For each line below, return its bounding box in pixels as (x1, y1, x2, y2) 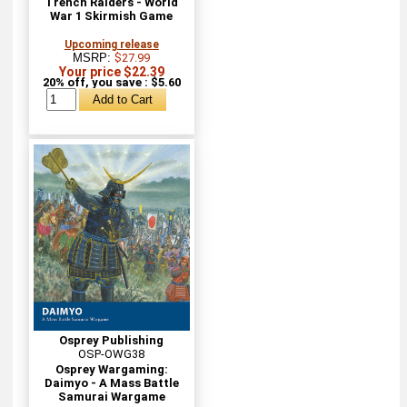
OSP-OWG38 (78, 346, 145, 361)
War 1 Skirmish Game (50, 9, 174, 24)
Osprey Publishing (59, 333, 164, 347)
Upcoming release (64, 38, 159, 52)
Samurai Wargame (57, 389, 165, 403)
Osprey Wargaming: (55, 362, 168, 376)
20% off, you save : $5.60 (42, 75, 181, 90)
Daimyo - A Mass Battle (44, 375, 179, 390)
